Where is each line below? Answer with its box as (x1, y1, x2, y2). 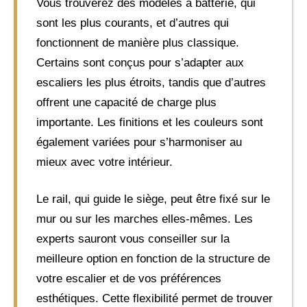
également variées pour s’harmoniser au (36, 135, 242, 149)
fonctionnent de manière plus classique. (36, 36, 239, 49)
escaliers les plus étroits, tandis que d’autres (36, 75, 266, 89)
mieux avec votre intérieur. (36, 155, 173, 169)
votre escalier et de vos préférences (36, 272, 221, 285)
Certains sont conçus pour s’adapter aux (36, 56, 244, 69)
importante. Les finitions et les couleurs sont (36, 115, 263, 129)
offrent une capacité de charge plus (36, 95, 217, 109)
